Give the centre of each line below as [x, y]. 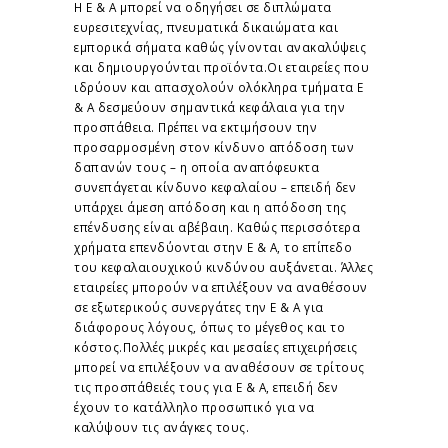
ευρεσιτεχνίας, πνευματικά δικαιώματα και [206, 26]
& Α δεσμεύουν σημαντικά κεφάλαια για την [209, 106]
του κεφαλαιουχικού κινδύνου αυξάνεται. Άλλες [223, 266]
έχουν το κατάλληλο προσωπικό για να [194, 406]
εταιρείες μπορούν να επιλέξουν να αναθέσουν [221, 286]
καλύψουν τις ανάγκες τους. [161, 426]
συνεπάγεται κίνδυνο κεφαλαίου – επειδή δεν [215, 186]
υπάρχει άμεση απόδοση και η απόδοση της [210, 206]
